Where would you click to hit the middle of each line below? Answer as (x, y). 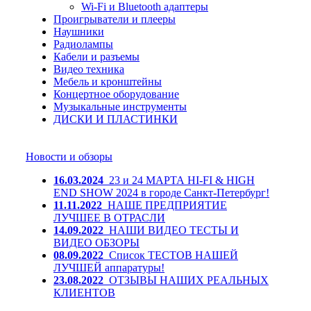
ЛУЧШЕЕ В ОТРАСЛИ (109, 218)
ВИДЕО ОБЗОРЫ (96, 243)
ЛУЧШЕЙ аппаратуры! (109, 268)
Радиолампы (83, 44)
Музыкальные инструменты (120, 107)
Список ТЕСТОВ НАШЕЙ (174, 255)
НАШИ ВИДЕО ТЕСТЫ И (174, 230)
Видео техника (89, 69)
